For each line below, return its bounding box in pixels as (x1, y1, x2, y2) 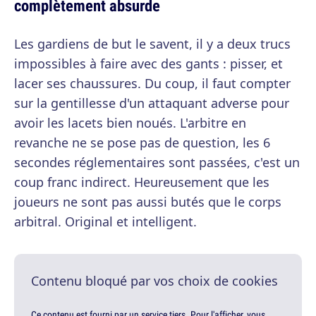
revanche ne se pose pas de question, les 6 (14, 134, 270, 152)
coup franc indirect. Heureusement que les (14, 174, 269, 191)
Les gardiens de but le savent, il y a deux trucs (14, 35, 291, 53)
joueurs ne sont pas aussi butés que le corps (14, 193, 281, 211)
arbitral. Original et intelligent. (14, 213, 197, 231)
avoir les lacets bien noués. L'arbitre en (14, 114, 246, 132)
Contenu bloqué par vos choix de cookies (31, 272, 278, 290)
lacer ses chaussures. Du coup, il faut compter (14, 75, 291, 92)
